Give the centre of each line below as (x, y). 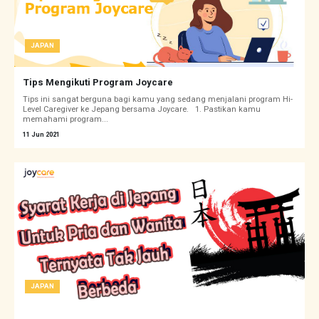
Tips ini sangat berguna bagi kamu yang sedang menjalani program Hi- (158, 100)
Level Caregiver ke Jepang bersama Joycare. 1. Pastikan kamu (142, 110)
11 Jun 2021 (41, 135)
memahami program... (66, 120)
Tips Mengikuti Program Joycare (98, 83)
